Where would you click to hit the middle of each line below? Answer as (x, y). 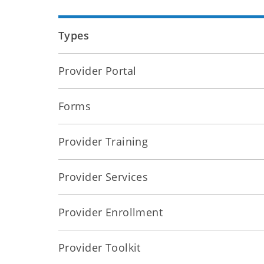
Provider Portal (98, 71)
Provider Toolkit (100, 247)
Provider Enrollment (111, 212)
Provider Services (103, 177)
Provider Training (103, 141)
